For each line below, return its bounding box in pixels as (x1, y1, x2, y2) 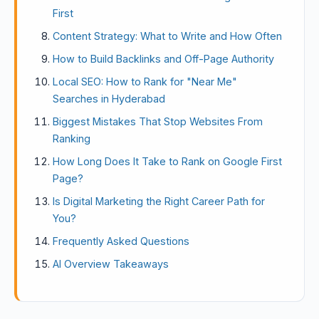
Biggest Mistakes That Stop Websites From (53, 115, 263, 127)
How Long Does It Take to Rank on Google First (53, 155, 282, 167)
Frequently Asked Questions (53, 235, 189, 247)
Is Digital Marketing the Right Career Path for (53, 195, 265, 207)
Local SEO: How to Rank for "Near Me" (53, 75, 237, 88)
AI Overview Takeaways (53, 258, 169, 270)
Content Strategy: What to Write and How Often (53, 30, 282, 42)
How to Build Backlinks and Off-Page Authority (53, 53, 274, 65)
